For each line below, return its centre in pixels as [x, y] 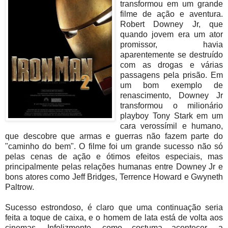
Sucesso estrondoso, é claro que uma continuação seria [114, 207]
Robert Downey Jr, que [172, 24]
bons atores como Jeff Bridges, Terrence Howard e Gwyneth [114, 177]
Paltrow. [20, 187]
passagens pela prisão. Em [172, 75]
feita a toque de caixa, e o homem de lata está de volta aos [114, 217]
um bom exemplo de [172, 85]
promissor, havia [172, 44]
